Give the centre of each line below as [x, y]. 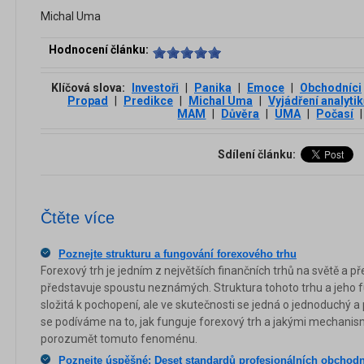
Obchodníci [331, 87]
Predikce [148, 100]
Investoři [155, 87]
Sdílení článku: [258, 154]
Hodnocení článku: [99, 49]
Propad [88, 100]
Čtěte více [78, 217]
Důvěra [240, 113]
